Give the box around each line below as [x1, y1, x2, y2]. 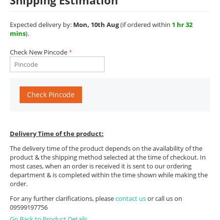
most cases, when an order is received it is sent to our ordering [10, 162, 192, 170]
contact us [115, 194, 147, 203]
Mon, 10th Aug [73, 20, 119, 29]
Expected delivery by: [10, 20, 73, 29]
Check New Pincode [10, 48, 67, 56]
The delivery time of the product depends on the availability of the [10, 144, 202, 153]
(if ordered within [119, 20, 172, 29]
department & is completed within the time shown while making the [10, 170, 208, 179]
